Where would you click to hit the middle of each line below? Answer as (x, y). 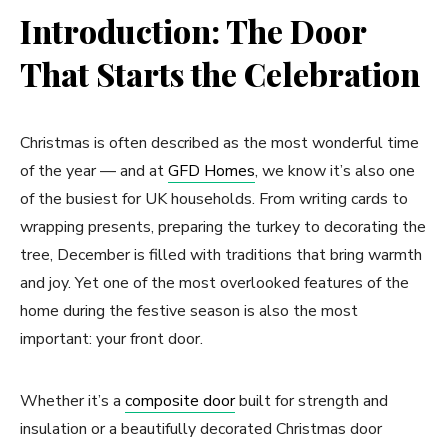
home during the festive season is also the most (189, 311)
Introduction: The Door (193, 30)
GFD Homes (211, 171)
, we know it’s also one (335, 171)
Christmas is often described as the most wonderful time (219, 143)
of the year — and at (94, 171)
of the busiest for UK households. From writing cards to (214, 199)
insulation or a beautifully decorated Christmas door (201, 429)
